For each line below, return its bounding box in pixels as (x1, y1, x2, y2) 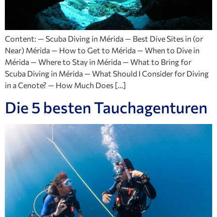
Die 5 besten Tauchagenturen (5, 97, 207, 117)
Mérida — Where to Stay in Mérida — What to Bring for (5, 57, 191, 66)
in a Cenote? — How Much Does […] (5, 80, 126, 90)
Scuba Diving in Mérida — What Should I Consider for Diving (5, 68, 209, 78)
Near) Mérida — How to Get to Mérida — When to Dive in (5, 45, 200, 55)
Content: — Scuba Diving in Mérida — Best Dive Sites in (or (5, 33, 203, 43)
